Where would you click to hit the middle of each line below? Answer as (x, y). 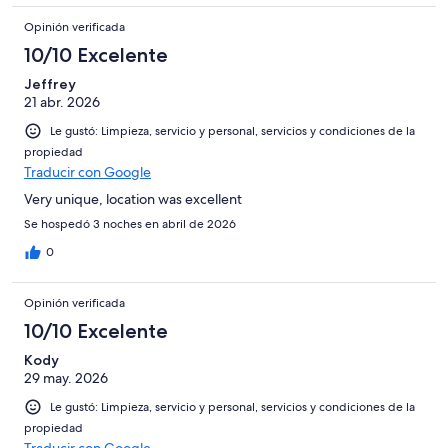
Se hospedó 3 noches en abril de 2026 (130, 223)
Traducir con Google (87, 171)
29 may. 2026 (66, 377)
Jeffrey (50, 83)
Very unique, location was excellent (133, 198)
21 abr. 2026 (62, 101)
